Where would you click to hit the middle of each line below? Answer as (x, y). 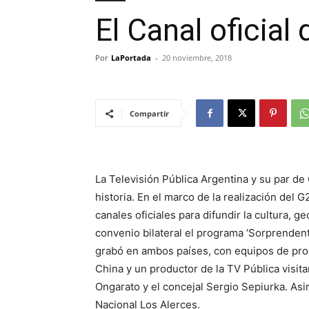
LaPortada (131, 58)
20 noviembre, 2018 (197, 58)
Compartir (149, 113)
